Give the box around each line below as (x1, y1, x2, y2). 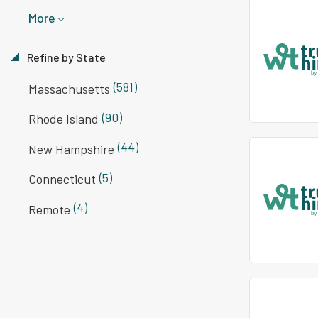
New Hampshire (28, 141, 114, 157)
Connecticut (28, 171, 96, 187)
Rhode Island (28, 111, 99, 127)
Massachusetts (28, 80, 110, 97)
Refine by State (25, 50, 106, 65)
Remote (28, 201, 70, 217)
